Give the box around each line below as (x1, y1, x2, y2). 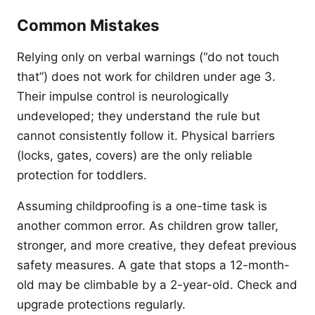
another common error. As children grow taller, (17, 219, 278, 233)
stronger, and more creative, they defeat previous (17, 238, 297, 252)
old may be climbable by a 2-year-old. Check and (17, 278, 297, 292)
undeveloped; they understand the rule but (17, 109, 260, 123)
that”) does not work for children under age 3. (17, 70, 276, 84)
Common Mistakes (17, 15, 160, 34)
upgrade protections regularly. (17, 297, 186, 311)
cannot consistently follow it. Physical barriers (17, 129, 275, 143)
